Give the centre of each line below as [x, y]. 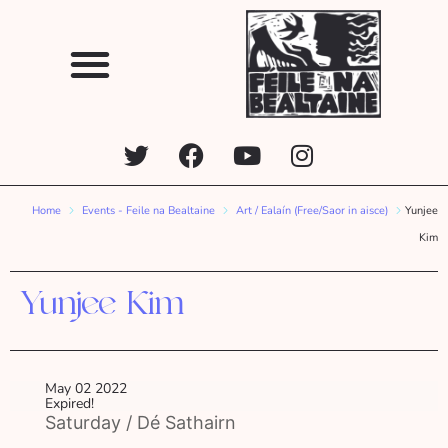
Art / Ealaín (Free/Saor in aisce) [312, 210]
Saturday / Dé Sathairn [140, 422]
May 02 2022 [86, 388]
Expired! [69, 403]
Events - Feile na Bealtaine [148, 210]
